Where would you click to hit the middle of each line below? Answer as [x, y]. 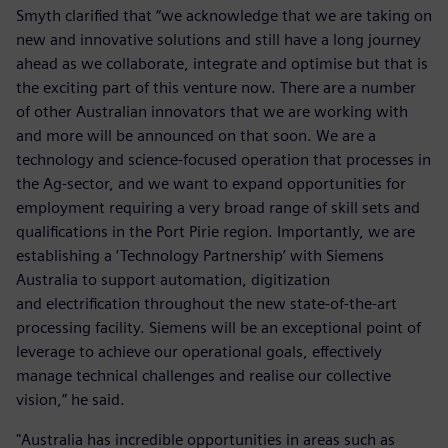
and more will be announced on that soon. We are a [196, 135]
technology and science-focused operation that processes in [223, 159]
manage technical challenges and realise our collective [203, 375]
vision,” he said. [72, 399]
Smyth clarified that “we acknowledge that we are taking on [224, 15]
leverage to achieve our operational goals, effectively [199, 351]
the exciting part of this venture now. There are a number [216, 87]
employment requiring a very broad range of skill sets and [218, 207]
